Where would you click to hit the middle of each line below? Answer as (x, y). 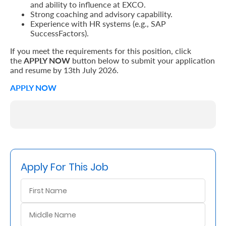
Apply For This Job (65, 167)
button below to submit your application (143, 60)
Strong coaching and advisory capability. (101, 14)
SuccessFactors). (60, 33)
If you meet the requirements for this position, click (101, 51)
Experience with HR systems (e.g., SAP (98, 23)
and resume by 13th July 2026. (65, 70)
